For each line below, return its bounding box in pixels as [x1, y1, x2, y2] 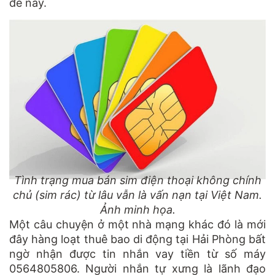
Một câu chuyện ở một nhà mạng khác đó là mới [9, 217, 266, 231]
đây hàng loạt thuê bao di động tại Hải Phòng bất [9, 232, 266, 246]
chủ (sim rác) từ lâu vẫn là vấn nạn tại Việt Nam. [13, 188, 262, 201]
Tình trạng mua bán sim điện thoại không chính [14, 173, 261, 187]
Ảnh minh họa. [99, 203, 176, 216]
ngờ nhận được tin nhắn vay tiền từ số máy [9, 247, 266, 260]
